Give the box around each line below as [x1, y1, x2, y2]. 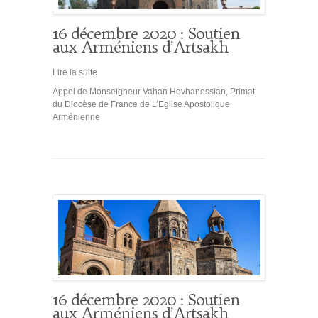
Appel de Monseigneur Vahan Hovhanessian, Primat [53, 87, 255, 97]
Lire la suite [53, 67, 97, 78]
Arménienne [53, 112, 113, 123]
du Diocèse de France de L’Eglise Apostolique [53, 99, 230, 110]
